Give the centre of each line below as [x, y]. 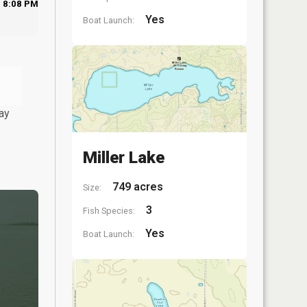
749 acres [136, 187]
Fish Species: [109, 211]
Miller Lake [124, 158]
